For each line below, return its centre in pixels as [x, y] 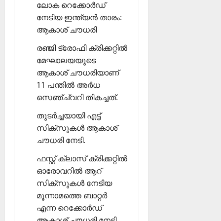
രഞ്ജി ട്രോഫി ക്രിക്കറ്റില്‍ [82, 48]
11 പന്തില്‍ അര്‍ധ [68, 85]
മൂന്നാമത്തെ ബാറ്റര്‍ [72, 196]
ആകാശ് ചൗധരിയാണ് [78, 73]
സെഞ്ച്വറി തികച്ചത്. [77, 97]
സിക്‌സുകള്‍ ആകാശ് [77, 128]
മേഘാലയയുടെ [66, 60]
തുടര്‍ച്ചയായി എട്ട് [69, 116]
